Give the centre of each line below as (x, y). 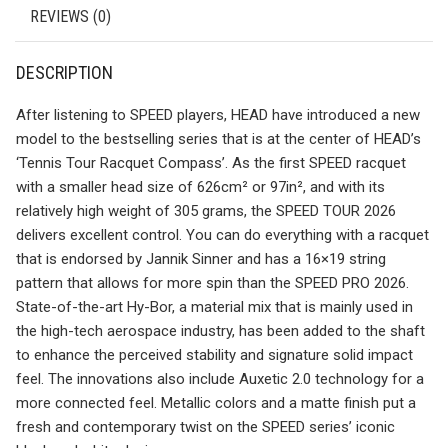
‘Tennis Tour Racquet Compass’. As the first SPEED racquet (211, 163)
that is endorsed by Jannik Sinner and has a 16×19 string (201, 259)
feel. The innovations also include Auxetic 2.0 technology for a (220, 379)
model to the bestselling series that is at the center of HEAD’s (218, 139)
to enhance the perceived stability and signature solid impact (214, 355)
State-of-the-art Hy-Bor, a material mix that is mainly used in (214, 307)
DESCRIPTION (64, 72)
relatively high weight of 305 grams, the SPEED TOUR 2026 (206, 211)
